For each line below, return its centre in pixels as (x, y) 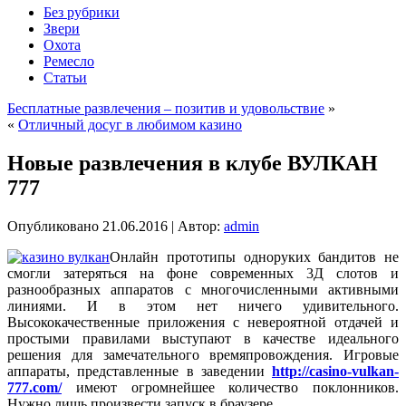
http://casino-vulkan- (335, 371)
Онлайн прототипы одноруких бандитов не (254, 256)
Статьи (65, 77)
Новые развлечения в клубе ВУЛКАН (193, 163)
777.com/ (34, 387)
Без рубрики (82, 12)
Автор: (199, 226)
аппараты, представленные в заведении (140, 371)
